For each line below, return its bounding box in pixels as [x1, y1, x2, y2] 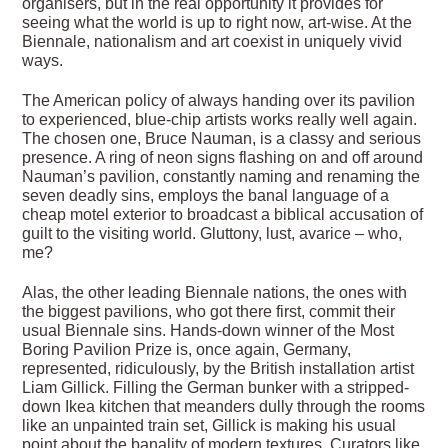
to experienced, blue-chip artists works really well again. [22, 110, 418, 128]
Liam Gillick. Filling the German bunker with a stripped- [22, 378, 410, 396]
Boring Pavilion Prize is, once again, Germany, [22, 340, 352, 358]
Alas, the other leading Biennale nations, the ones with [22, 283, 408, 301]
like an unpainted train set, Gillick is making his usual [22, 416, 397, 434]
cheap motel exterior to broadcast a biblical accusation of [22, 205, 424, 223]
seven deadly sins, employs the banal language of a [22, 186, 390, 204]
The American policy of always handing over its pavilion [22, 91, 416, 109]
